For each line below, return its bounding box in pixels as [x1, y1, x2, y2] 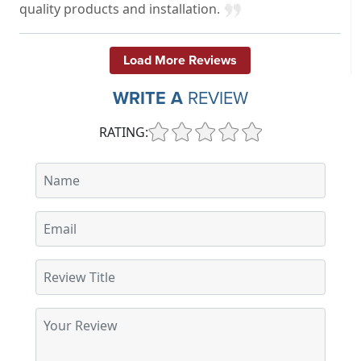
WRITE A [113, 85, 183, 110]
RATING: [99, 122, 148, 141]
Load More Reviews [123, 50, 237, 69]
